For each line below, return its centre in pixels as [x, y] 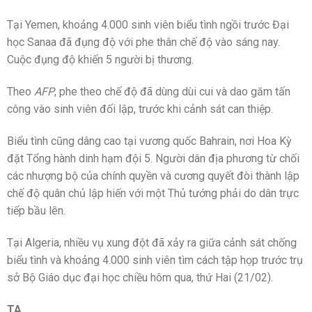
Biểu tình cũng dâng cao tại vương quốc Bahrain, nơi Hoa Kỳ [149, 141]
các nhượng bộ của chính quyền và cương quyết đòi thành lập [153, 175]
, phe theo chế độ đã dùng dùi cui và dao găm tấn [172, 92]
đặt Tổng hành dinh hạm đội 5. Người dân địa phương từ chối [153, 158]
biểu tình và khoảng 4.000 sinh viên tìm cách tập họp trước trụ [155, 260]
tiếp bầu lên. [36, 210]
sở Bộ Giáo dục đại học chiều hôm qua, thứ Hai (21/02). [140, 277]
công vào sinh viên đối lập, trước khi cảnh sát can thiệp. [140, 109]
